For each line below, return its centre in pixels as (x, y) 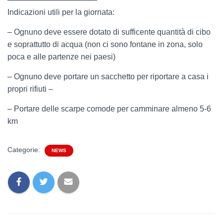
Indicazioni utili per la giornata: (61, 12)
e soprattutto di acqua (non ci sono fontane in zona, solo (105, 45)
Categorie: (25, 150)
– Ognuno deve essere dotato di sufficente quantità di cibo (109, 32)
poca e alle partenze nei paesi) (61, 57)
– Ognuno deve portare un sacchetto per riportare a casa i (108, 77)
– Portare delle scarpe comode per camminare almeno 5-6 (109, 109)
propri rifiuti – (30, 89)
